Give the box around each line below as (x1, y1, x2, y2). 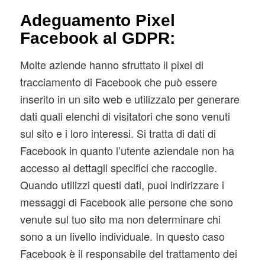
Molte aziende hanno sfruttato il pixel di (20, 57, 203, 73)
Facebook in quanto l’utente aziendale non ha (20, 143, 234, 159)
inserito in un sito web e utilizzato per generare (20, 91, 240, 107)
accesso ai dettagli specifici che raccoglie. (20, 160, 217, 176)
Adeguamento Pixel (20, 11, 175, 30)
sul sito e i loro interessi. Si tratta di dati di (20, 125, 216, 141)
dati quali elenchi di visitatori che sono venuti (20, 108, 230, 124)
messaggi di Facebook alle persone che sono (20, 194, 233, 210)
